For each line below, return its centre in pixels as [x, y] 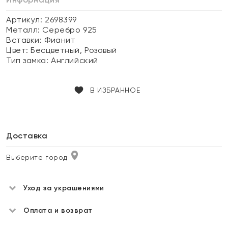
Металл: [24, 30]
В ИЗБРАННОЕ [115, 90]
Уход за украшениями [64, 188]
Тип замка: [29, 60]
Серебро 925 [70, 30]
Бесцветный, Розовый [74, 50]
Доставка [27, 136]
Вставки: [25, 40]
